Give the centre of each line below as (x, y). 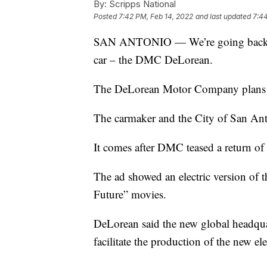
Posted (106, 17)
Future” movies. (130, 194)
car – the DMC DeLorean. (153, 60)
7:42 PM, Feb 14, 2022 (156, 17)
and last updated (223, 17)
